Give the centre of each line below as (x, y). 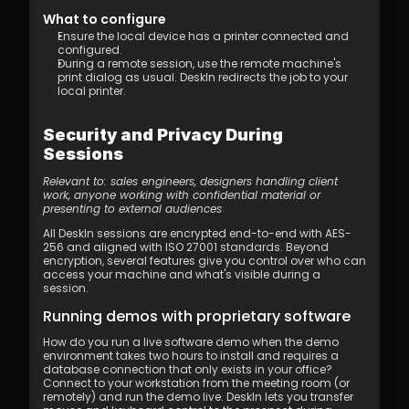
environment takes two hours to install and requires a (191, 356)
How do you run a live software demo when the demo (191, 342)
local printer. (92, 91)
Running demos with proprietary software (197, 316)
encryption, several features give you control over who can (204, 261)
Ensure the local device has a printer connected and (203, 36)
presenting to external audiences (132, 209)
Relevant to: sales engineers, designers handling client (190, 181)
